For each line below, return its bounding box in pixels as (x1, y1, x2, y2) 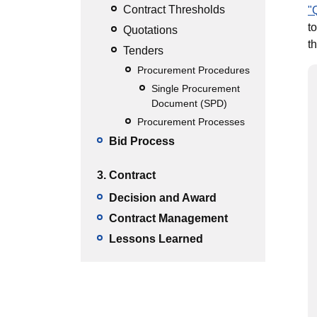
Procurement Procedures (137, 64, 250, 76)
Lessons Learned (109, 233, 203, 245)
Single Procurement (151, 83, 240, 94)
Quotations (123, 24, 178, 36)
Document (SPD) (151, 98, 227, 109)
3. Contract (97, 169, 156, 181)
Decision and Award (109, 192, 217, 204)
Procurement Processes (137, 116, 245, 127)
